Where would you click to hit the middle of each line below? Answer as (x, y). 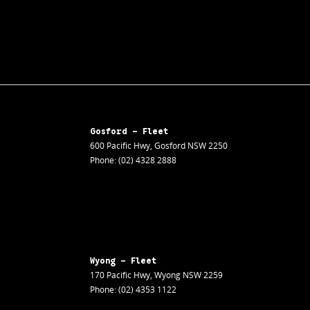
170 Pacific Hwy (120, 275)
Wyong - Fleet (123, 261)
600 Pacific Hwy (120, 146)
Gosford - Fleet (129, 131)
